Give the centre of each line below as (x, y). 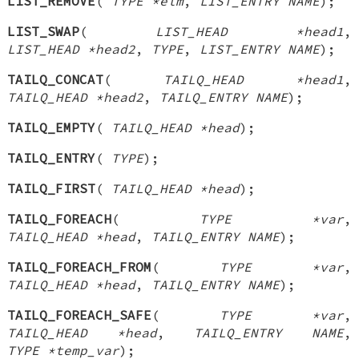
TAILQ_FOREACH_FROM (80, 266)
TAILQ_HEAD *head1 (254, 79)
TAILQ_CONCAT (56, 79)
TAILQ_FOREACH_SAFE (80, 315)
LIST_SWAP (44, 31)
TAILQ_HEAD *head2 (76, 97)
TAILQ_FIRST (52, 188)
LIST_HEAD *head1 (250, 31)
